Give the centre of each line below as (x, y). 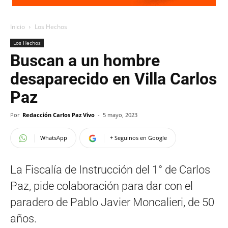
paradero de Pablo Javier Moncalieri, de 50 (112, 202)
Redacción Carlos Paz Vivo (59, 115)
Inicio (18, 27)
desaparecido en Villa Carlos (113, 79)
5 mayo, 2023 (120, 115)
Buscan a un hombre (85, 61)
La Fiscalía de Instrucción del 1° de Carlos (110, 170)
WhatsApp (54, 138)
